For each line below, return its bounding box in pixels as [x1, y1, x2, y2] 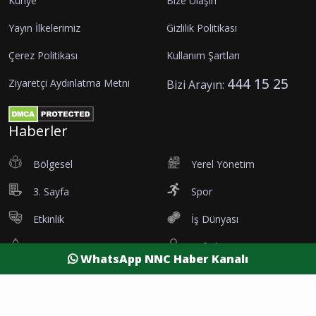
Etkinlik [33, 212, 64, 226]
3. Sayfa [33, 184, 69, 198]
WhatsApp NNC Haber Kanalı [78, 251, 248, 267]
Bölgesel [33, 157, 73, 171]
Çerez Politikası [8, 49, 78, 63]
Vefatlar [191, 239, 226, 253]
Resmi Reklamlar [191, 294, 267, 308]
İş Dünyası [191, 212, 238, 226]
